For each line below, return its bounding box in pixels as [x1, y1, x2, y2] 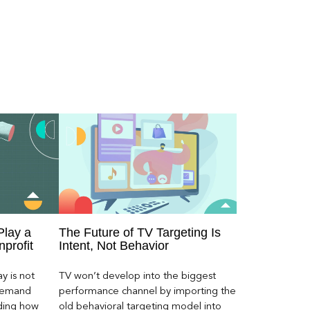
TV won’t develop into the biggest [58, 271, 216, 282]
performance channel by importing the [58, 286, 236, 298]
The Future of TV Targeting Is [58, 225, 221, 239]
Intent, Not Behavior [58, 238, 169, 253]
